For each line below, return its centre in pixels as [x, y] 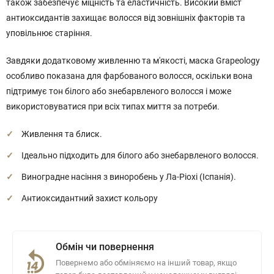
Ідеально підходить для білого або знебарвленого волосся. [140, 155]
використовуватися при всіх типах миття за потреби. [113, 106]
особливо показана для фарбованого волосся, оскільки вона [129, 76]
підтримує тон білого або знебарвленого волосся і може [119, 91]
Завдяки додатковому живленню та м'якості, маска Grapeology [133, 61]
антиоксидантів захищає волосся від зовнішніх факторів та [126, 18]
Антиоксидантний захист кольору [90, 198]
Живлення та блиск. [62, 134]
